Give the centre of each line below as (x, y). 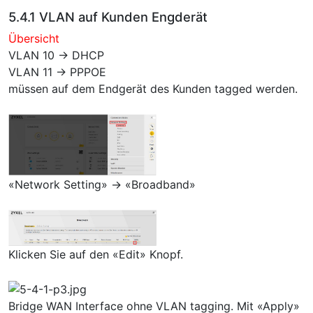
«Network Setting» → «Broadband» (102, 185)
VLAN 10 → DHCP (56, 55)
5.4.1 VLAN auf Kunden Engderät (108, 16)
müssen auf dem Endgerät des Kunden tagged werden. (153, 88)
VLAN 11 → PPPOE (57, 72)
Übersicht (34, 38)
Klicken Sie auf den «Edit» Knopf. (96, 255)
